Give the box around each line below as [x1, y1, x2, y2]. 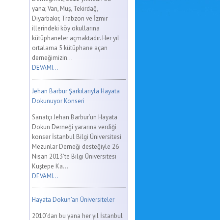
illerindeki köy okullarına [32, 24, 100, 32]
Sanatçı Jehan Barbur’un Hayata [32, 113, 117, 121]
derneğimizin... [32, 54, 73, 62]
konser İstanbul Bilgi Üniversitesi [32, 133, 121, 141]
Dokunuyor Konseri [32, 97, 84, 105]
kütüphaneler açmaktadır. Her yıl [32, 34, 119, 42]
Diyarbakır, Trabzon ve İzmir [32, 14, 108, 23]
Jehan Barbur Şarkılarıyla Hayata [32, 87, 120, 95]
